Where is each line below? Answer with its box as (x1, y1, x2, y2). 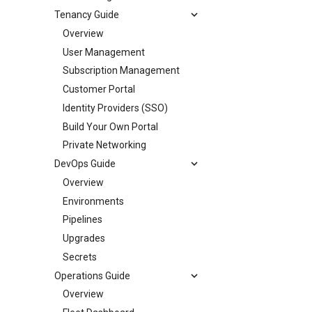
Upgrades (63, 233, 105, 244)
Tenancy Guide (54, 9, 119, 20)
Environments (63, 195, 124, 207)
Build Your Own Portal (63, 120, 158, 132)
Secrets (63, 251, 97, 263)
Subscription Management (63, 65, 180, 77)
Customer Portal (63, 84, 135, 95)
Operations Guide (54, 270, 130, 281)
